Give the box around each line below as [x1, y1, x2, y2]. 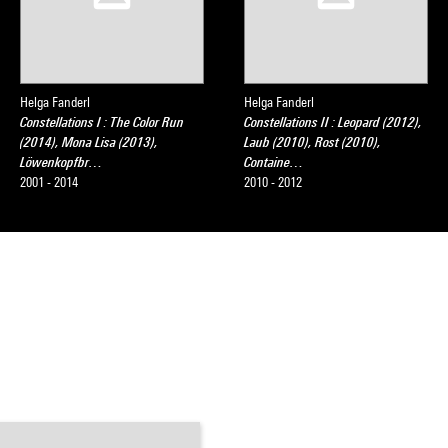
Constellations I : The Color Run [20, 114, 184, 130]
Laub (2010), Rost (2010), [244, 134, 381, 150]
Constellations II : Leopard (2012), [244, 114, 422, 130]
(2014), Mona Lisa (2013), [20, 134, 158, 150]
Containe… [244, 154, 304, 170]
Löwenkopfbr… [20, 154, 103, 170]
